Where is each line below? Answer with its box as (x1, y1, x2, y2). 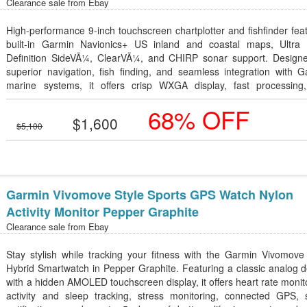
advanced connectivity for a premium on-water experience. (6, 92, 261, 106)
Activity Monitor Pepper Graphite (6, 203, 199, 221)
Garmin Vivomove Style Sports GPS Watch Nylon (6, 186, 294, 204)
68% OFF (148, 102, 250, 136)
